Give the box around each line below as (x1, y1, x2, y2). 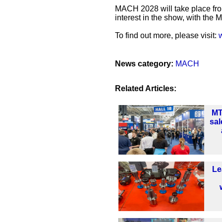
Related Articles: (115, 84, 176, 93)
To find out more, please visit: (115, 31, 219, 40)
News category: (115, 59, 173, 68)
